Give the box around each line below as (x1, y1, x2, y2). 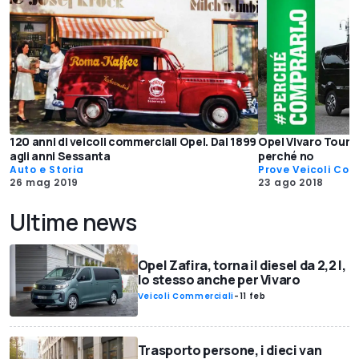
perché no (258, 148, 314, 164)
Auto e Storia (10, 163, 84, 177)
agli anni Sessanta (10, 148, 111, 164)
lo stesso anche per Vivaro (137, 271, 301, 289)
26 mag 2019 (10, 175, 79, 190)
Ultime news (10, 207, 137, 238)
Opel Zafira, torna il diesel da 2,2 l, (137, 256, 346, 275)
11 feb (239, 290, 266, 303)
